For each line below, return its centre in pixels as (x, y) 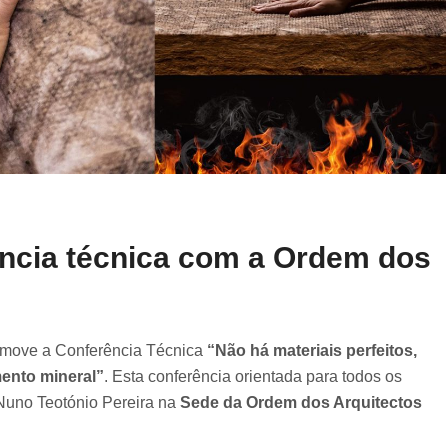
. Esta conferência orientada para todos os (253, 376)
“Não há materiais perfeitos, (312, 350)
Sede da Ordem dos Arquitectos (301, 402)
